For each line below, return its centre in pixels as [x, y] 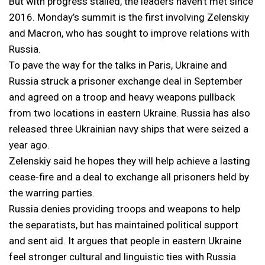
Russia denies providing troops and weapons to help [125, 209]
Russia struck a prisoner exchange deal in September [126, 81]
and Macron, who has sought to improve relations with [129, 33]
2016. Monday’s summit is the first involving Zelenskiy [129, 17]
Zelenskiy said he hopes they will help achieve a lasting [130, 161]
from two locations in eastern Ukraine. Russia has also [130, 113]
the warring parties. [52, 193]
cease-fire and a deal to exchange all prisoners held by [129, 177]
